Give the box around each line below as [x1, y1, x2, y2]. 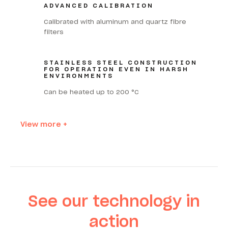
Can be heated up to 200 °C [43, 88, 139, 96]
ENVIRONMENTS [43, 71, 113, 79]
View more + [20, 119, 67, 129]
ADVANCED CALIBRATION [43, 1, 154, 9]
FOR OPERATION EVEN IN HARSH [43, 65, 189, 73]
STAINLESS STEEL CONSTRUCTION [43, 58, 197, 66]
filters [43, 27, 64, 36]
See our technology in [28, 191, 200, 211]
